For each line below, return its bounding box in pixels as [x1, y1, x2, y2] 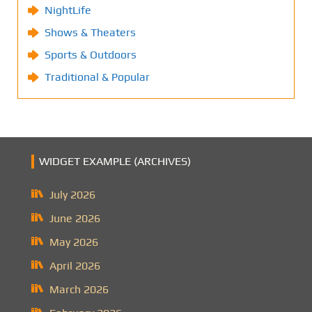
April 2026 [49, 259, 100, 273]
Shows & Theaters [45, 26, 136, 40]
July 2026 [49, 188, 95, 202]
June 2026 [49, 212, 100, 226]
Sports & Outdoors [45, 48, 136, 62]
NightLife [45, 3, 91, 17]
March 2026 [49, 283, 109, 297]
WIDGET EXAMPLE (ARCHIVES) [39, 155, 191, 169]
